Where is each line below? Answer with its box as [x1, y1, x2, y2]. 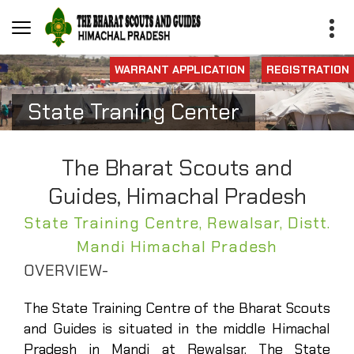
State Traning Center [28, 97, 239, 126]
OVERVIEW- [24, 260, 108, 281]
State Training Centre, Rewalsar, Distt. [24, 213, 330, 233]
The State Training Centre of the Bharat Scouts [24, 299, 330, 318]
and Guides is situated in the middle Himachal [24, 319, 330, 338]
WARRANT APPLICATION [115, 62, 245, 77]
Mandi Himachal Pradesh [77, 236, 277, 257]
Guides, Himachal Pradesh [47, 182, 307, 211]
